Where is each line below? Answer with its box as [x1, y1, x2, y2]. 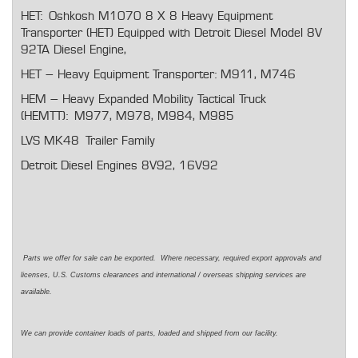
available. [21, 288, 54, 296]
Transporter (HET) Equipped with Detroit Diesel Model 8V [21, 27, 322, 40]
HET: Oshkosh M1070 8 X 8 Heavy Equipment [21, 10, 272, 23]
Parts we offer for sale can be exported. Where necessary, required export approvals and [23, 254, 321, 263]
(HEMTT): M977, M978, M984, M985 [21, 110, 241, 123]
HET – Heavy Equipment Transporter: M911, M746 [21, 69, 296, 82]
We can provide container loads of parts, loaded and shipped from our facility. [21, 329, 278, 338]
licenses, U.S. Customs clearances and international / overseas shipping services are [21, 271, 306, 280]
